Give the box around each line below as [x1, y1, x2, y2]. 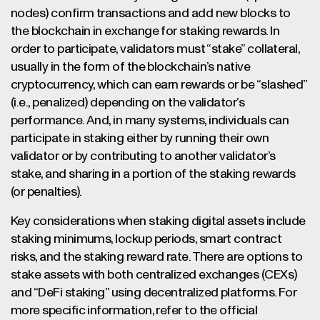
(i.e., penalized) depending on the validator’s [11, 96, 245, 109]
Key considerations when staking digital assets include [11, 215, 306, 228]
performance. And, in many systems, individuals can [11, 114, 289, 127]
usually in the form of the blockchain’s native [11, 61, 251, 74]
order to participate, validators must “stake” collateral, [11, 43, 300, 56]
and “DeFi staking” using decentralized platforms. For [11, 286, 297, 299]
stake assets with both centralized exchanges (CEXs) [11, 269, 297, 281]
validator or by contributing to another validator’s [11, 150, 276, 163]
